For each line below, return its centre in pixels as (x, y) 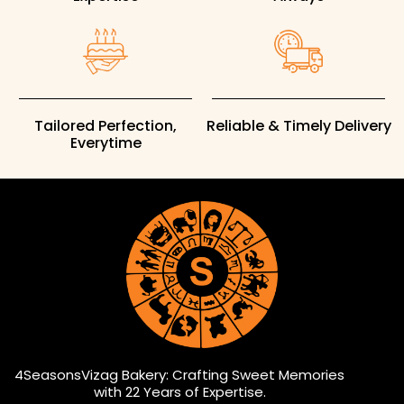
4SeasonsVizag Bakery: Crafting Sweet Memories (179, 375)
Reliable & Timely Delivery (298, 125)
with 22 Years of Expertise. (179, 392)
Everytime (106, 142)
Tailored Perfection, (106, 125)
